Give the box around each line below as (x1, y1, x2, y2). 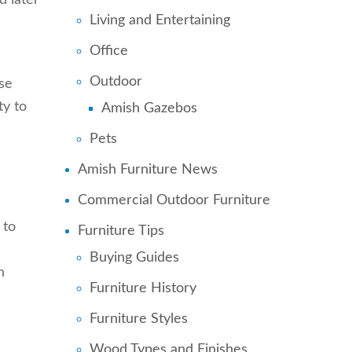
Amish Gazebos (101, 101, 197, 115)
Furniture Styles (89, 312, 188, 326)
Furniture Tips (77, 224, 164, 238)
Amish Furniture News (77, 163, 218, 177)
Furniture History (89, 281, 196, 295)
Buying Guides (89, 251, 179, 265)
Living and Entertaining (89, 13, 230, 27)
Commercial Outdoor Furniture (77, 193, 270, 207)
